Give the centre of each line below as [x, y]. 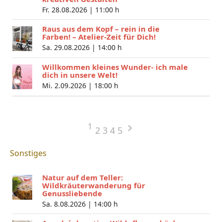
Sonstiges [28, 153]
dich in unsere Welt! [80, 75]
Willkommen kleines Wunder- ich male [115, 67]
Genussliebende [72, 193]
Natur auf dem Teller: [83, 177]
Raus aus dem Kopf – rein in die [101, 28]
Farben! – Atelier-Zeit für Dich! [99, 36]
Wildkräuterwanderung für [94, 185]
